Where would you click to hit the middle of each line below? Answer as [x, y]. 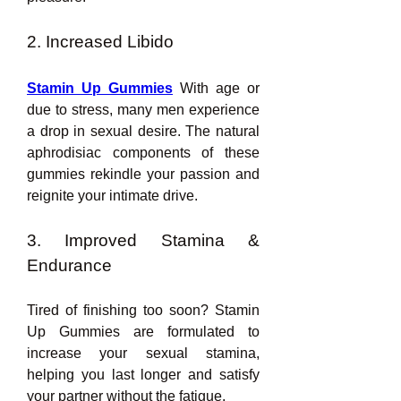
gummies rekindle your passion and [143, 174]
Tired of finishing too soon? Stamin [143, 310]
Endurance [69, 265]
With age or [216, 88]
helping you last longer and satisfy [143, 375]
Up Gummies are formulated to [143, 332]
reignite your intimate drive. [112, 196]
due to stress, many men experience [143, 110]
